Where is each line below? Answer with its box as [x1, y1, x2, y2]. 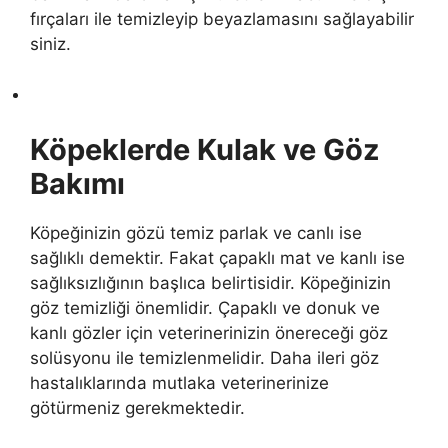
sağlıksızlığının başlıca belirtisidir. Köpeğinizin [30, 272, 391, 293]
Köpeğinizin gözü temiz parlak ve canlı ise [30, 222, 362, 243]
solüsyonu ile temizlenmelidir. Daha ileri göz [30, 347, 379, 368]
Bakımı [30, 165, 125, 201]
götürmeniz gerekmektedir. [30, 397, 245, 418]
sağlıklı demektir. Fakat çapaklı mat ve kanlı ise [30, 247, 405, 268]
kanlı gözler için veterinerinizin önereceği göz [30, 322, 388, 343]
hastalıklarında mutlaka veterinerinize [30, 372, 329, 393]
